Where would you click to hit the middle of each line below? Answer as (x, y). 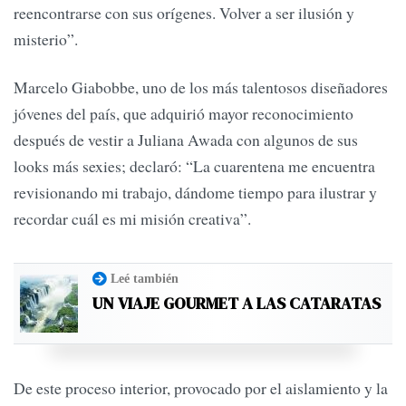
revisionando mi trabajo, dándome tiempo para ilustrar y (195, 193)
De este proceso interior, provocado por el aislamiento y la (201, 388)
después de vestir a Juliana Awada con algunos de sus (186, 140)
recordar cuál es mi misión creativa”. (132, 219)
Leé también (145, 279)
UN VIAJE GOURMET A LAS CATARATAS (237, 304)
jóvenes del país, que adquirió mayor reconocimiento (184, 114)
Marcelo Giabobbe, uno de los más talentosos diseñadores (201, 87)
